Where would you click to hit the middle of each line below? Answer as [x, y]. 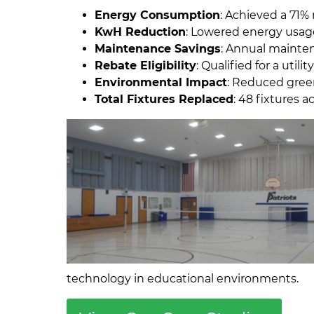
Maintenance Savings [158, 48]
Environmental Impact [161, 82]
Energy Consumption [158, 15]
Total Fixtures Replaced [164, 99]
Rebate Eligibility [146, 65]
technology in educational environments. [183, 278]
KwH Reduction [141, 32]
